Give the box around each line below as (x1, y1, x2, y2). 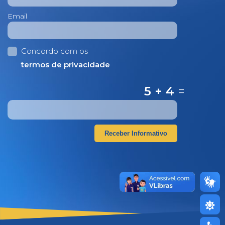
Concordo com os (21, 46, 88, 56)
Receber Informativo (104, 130, 167, 137)
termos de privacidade (21, 60, 110, 69)
